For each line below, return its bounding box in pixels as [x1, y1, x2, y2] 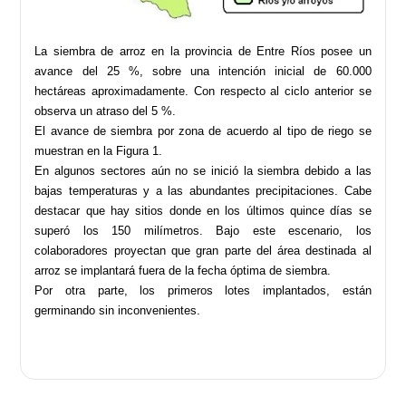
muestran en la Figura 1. [34, 143, 163, 158]
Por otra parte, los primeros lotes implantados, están [34, 283, 372, 297]
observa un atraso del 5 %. [34, 103, 177, 118]
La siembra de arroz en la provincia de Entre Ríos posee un [34, 43, 372, 58]
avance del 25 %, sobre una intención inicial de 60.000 [34, 63, 372, 78]
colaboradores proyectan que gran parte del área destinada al [34, 243, 372, 257]
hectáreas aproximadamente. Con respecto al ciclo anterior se [34, 83, 372, 98]
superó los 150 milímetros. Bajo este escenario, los [34, 223, 372, 237]
